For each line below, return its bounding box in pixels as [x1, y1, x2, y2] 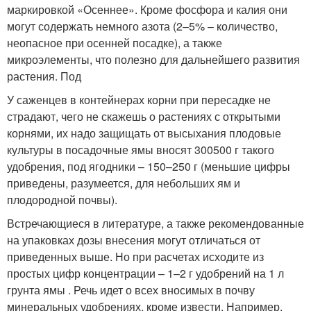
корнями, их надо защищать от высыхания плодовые [7, 124, 281, 141]
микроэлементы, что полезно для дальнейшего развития [7, 51, 300, 67]
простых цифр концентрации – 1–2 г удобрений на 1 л [7, 264, 284, 281]
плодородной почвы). [7, 191, 117, 208]
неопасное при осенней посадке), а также [7, 34, 222, 51]
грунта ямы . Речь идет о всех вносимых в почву [7, 281, 255, 298]
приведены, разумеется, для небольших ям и [7, 174, 240, 191]
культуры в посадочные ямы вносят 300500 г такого [7, 141, 274, 158]
